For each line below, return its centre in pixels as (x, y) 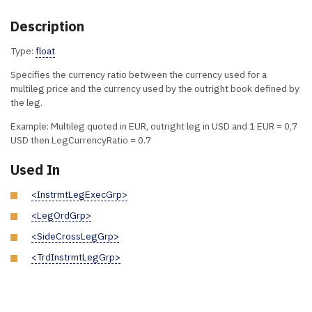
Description (47, 26)
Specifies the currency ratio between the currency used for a (139, 75)
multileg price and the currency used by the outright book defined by (155, 89)
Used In (35, 169)
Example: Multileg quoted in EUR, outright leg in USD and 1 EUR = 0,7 (154, 126)
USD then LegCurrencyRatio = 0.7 (81, 140)
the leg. (26, 103)
